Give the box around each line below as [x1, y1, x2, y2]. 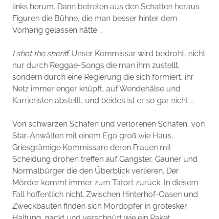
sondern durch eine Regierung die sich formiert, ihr [12, 72, 194, 82]
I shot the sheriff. [12, 49, 71, 58]
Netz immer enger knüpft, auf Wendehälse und [12, 84, 180, 93]
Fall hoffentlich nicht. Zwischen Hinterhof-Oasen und [12, 190, 198, 199]
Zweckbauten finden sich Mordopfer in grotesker [12, 201, 187, 211]
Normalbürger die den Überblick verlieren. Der [12, 166, 179, 175]
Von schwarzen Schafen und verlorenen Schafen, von [12, 119, 205, 129]
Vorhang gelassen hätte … [12, 25, 103, 35]
